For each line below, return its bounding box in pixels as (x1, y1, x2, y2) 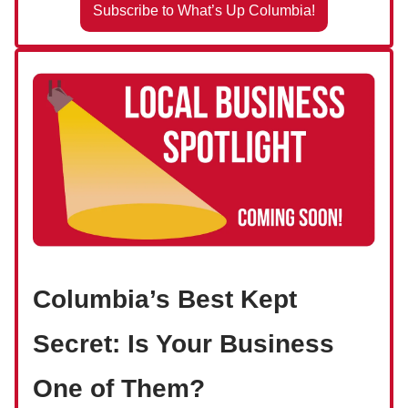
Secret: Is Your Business (33, 330, 334, 359)
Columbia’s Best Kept (33, 285, 297, 314)
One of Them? (33, 374, 212, 403)
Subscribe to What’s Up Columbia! (93, 2, 315, 18)
